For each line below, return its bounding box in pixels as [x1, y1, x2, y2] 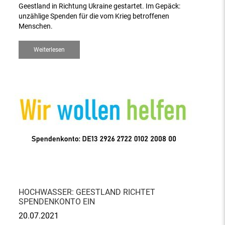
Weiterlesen [34, 46, 65, 53]
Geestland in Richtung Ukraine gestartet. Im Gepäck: [19, 2, 181, 11]
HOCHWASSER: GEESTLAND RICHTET [19, 187, 156, 197]
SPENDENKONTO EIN [19, 197, 95, 206]
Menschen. [19, 22, 53, 31]
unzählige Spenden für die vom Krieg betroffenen [19, 12, 170, 21]
